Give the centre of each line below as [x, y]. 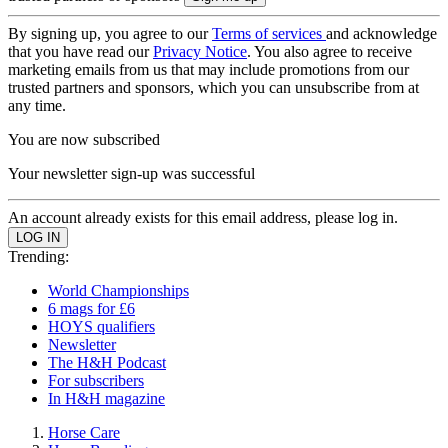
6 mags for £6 [91, 308]
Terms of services [269, 33]
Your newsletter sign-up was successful [131, 173]
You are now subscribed [84, 139]
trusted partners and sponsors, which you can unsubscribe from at [213, 87]
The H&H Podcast [107, 362]
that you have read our [80, 51]
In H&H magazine [106, 398]
